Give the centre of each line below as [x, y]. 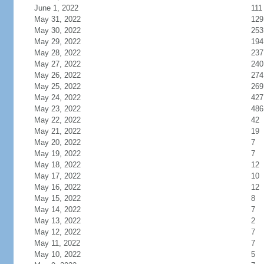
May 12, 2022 [57, 232]
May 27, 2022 [57, 64]
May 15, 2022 [57, 198]
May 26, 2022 [57, 75]
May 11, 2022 [57, 243]
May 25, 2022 [57, 86]
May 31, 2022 [57, 19]
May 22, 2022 [57, 120]
